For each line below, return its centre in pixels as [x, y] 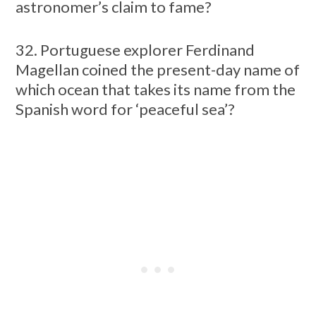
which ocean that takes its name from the [155, 89]
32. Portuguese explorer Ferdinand [135, 49]
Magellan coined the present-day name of [157, 69]
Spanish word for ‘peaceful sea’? [125, 109]
